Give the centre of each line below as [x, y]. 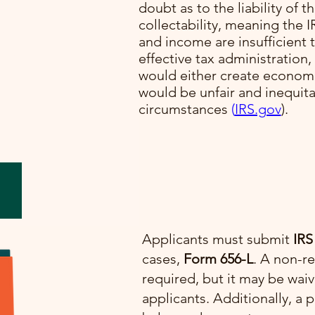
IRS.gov [258, 109]
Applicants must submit [217, 239]
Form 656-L [218, 259]
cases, [162, 259]
